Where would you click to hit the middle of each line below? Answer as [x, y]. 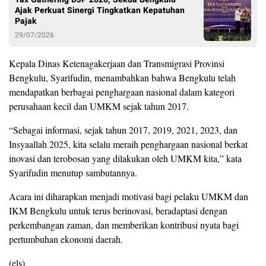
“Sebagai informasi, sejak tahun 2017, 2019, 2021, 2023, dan [123, 129]
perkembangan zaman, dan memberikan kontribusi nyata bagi [124, 224]
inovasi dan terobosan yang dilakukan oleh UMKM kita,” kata [125, 158]
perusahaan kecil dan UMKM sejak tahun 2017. [99, 106]
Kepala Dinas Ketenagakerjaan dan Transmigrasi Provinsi [117, 63]
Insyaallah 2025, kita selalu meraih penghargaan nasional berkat [128, 144]
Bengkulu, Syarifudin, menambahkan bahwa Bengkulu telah [122, 77]
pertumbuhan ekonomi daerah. [66, 239]
